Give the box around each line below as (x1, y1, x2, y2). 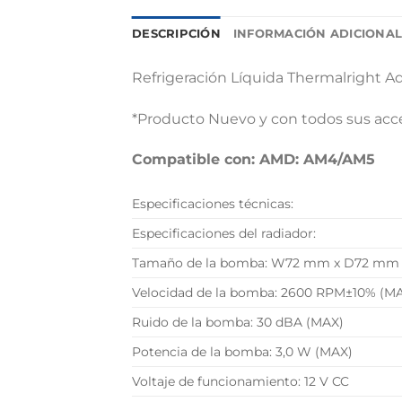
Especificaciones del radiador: (132, 225, 316, 242)
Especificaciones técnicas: (132, 196, 293, 213)
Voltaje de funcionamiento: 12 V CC (132, 373, 349, 390)
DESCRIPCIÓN (132, 26, 221, 40)
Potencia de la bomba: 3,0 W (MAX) (132, 344, 353, 361)
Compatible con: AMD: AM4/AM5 (132, 151, 375, 169)
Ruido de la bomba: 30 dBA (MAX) (132, 314, 344, 331)
